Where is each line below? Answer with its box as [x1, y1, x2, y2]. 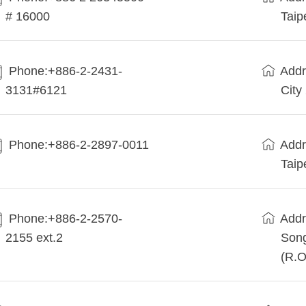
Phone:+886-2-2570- [9, 212, 123, 226]
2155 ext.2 [5, 231, 64, 245]
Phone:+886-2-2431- [9, 64, 123, 79]
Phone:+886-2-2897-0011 [9, 138, 150, 152]
